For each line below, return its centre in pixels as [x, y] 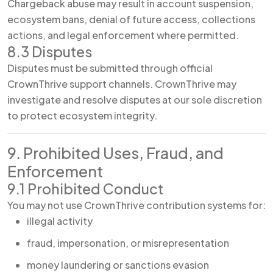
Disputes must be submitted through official [110, 68]
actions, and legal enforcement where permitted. [123, 35]
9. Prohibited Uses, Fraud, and [115, 153]
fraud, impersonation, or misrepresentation [128, 243]
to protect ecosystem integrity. [82, 115]
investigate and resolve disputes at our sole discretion [135, 100]
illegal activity [60, 221]
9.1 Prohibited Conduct [85, 189]
